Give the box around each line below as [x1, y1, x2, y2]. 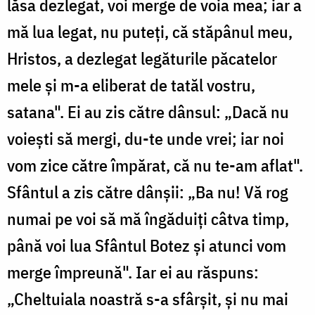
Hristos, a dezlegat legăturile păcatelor [7, 46, 277, 70]
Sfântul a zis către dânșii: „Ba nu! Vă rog [7, 180, 288, 203]
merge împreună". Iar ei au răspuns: [7, 260, 259, 283]
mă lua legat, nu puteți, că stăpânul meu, [7, 20, 292, 43]
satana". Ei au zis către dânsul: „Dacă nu [7, 100, 289, 123]
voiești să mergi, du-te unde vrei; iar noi [7, 127, 284, 150]
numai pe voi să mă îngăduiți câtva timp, [7, 207, 289, 230]
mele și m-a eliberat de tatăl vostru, [7, 73, 255, 96]
